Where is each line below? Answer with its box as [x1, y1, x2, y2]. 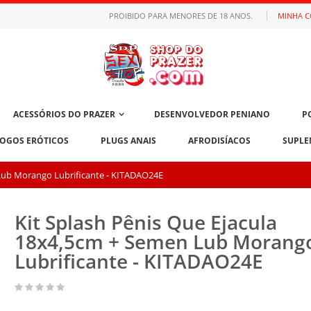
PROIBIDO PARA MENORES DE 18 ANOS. [109, 10, 253, 21]
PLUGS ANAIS [101, 135, 156, 146]
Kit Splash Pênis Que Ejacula [14, 209, 277, 236]
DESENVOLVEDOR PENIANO [153, 108, 270, 120]
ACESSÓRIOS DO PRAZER [12, 108, 115, 120]
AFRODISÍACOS [188, 135, 251, 146]
